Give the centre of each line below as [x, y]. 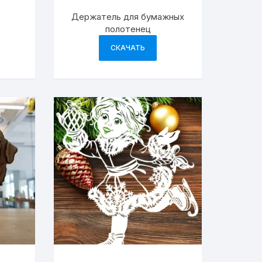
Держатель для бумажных [128, 16]
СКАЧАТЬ [128, 47]
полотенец [128, 29]
